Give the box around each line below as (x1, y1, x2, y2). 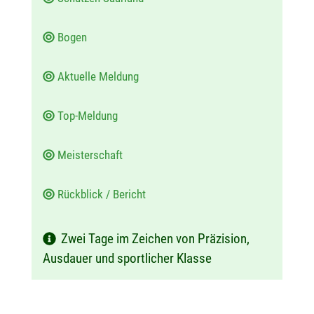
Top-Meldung (54, 109, 123, 123)
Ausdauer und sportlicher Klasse (43, 250, 212, 267)
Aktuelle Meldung (54, 69, 144, 84)
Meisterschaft (54, 148, 128, 163)
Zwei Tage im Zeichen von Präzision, (60, 231, 250, 247)
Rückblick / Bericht (54, 187, 151, 202)
